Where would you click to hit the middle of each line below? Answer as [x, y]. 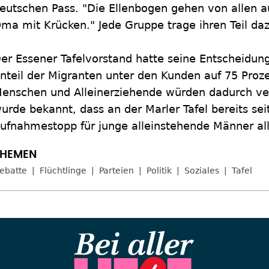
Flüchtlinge [63, 171]
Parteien [116, 171]
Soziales [202, 171]
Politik [159, 171]
